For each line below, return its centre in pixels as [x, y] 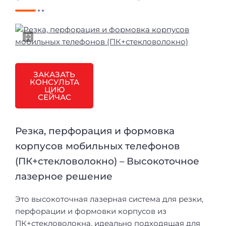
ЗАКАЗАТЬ [54, 74]
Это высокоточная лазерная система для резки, [109, 199]
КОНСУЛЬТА [54, 82]
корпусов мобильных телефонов [98, 146]
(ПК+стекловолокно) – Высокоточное [107, 161]
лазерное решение [64, 176]
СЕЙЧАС [54, 97]
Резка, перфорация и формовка [95, 131]
